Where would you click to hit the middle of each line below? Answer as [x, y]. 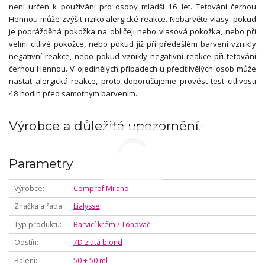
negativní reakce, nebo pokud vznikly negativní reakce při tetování [132, 56]
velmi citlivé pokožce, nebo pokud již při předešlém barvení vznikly [132, 44]
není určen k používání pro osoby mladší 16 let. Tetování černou [132, 7]
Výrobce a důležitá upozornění [104, 126]
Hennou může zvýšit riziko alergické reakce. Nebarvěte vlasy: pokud [132, 19]
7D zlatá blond [98, 243]
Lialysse [86, 206]
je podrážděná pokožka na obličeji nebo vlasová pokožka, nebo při [132, 32]
